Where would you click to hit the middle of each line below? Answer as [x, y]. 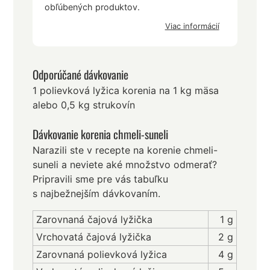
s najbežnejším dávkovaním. [97, 193]
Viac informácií [192, 26]
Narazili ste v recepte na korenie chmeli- [125, 150]
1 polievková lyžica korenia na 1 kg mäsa [126, 90]
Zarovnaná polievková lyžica [102, 254]
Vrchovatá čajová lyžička [94, 237]
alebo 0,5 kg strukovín [84, 105]
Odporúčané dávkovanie [81, 75]
